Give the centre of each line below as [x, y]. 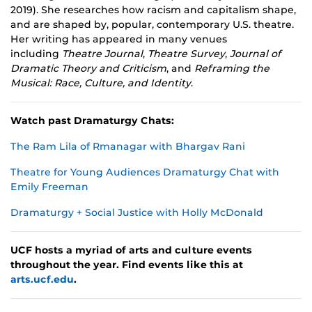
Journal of [255, 54]
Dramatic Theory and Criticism [88, 69]
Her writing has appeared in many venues [119, 39]
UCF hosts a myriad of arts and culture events [131, 250]
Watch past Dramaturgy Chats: [92, 121]
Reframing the [232, 69]
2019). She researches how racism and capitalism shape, [153, 10]
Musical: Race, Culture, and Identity [101, 83]
